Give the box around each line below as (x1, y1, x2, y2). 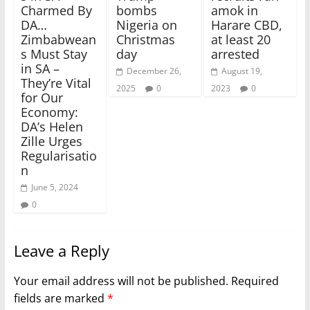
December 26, (126, 65, 181, 77)
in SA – (20, 60, 60, 77)
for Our (20, 89, 63, 107)
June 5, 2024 (30, 181, 78, 194)
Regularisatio (20, 147, 97, 165)
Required (230, 273, 279, 289)
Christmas (116, 31, 175, 48)
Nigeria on (116, 17, 177, 34)
